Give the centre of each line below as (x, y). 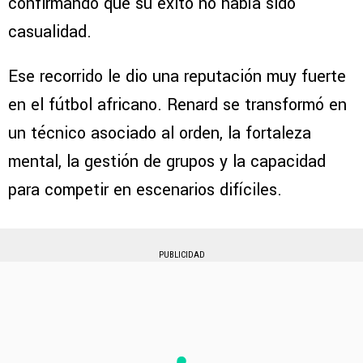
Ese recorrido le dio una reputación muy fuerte (177, 76)
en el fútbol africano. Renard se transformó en (177, 105)
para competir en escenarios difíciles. (145, 190)
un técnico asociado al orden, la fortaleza (160, 133)
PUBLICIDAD (181, 254)
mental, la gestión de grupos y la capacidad (167, 161)
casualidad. (50, 32)
